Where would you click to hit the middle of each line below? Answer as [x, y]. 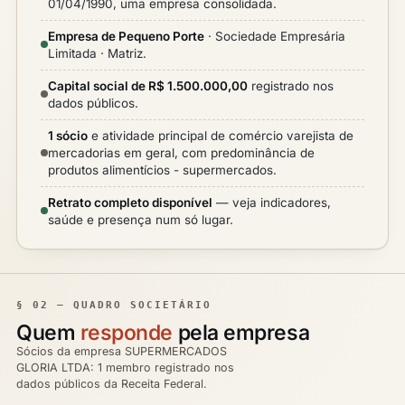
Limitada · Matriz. [97, 53]
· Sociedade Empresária [275, 36]
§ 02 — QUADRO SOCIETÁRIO [114, 305]
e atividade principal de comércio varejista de [221, 136]
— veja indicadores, [272, 202]
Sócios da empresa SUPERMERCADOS [122, 351]
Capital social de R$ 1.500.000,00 [148, 86]
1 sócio [68, 136]
